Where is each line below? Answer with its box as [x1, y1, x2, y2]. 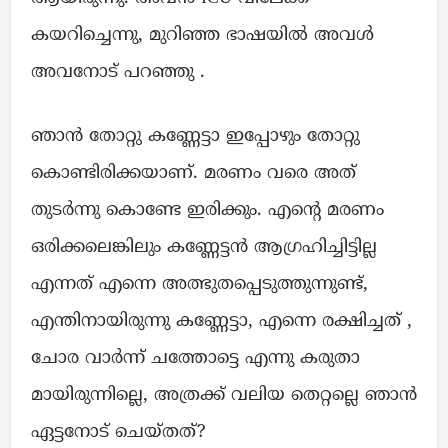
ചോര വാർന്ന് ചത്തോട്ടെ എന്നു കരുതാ [31, 347, 360, 371]
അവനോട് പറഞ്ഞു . [31, 61, 205, 85]
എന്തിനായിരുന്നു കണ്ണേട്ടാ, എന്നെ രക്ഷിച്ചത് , [31, 310, 412, 334]
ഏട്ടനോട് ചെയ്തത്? [31, 421, 205, 445]
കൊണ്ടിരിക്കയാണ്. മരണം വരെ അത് [31, 162, 356, 186]
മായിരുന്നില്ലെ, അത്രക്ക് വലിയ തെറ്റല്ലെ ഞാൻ [31, 384, 417, 408]
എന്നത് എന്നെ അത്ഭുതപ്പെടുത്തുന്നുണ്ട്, [31, 273, 368, 297]
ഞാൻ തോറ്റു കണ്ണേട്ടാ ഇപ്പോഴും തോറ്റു [31, 125, 360, 149]
